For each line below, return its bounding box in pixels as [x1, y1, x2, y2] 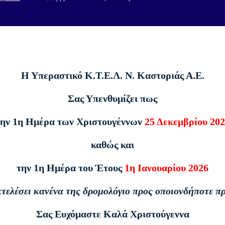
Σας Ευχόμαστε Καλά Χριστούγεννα [36, 208, 189, 219]
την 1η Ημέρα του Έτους [17, 162, 125, 173]
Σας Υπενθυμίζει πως [68, 92, 157, 104]
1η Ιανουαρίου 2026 [125, 162, 208, 173]
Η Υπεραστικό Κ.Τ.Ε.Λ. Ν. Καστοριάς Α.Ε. [21, 69, 204, 81]
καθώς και [91, 139, 134, 150]
